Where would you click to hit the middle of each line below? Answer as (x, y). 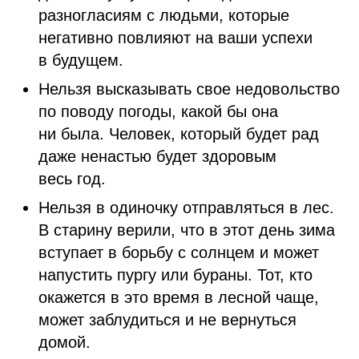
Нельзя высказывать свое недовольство (189, 89)
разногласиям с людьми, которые (164, 15)
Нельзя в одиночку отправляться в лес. (186, 208)
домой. (65, 342)
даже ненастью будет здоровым (157, 156)
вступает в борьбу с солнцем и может (179, 252)
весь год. (72, 179)
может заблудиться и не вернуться (167, 320)
